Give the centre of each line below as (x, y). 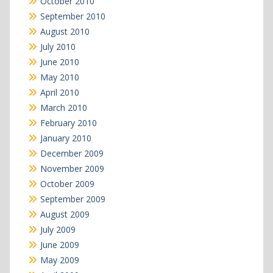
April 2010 (59, 92)
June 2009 (59, 244)
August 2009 (65, 214)
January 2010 (66, 138)
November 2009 (72, 168)
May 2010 (59, 77)
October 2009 (67, 183)
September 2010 (73, 16)
